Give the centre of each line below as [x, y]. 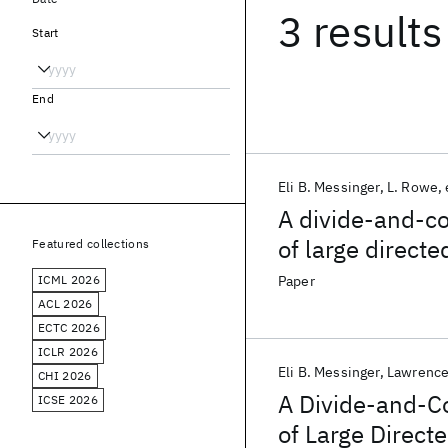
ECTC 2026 [69, 327]
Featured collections [91, 243]
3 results [360, 31]
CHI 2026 [65, 375]
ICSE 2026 [68, 399]
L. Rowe [412, 187]
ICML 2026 [69, 279]
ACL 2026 [65, 303]
